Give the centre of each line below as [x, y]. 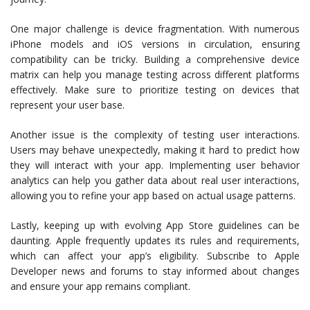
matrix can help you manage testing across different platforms [155, 75]
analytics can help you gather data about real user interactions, [155, 181]
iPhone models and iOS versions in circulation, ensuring [155, 44]
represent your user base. [67, 105]
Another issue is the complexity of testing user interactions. [155, 135]
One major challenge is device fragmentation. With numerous [155, 29]
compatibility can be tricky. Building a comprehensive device [155, 60]
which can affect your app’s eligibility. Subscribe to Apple [155, 256]
